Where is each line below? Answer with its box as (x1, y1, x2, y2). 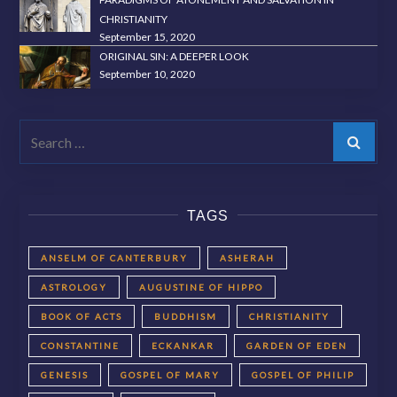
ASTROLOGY (41, 281, 108, 292)
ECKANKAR (152, 339, 215, 351)
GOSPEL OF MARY (121, 369, 221, 380)
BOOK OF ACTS (41, 310, 123, 322)
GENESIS (41, 369, 90, 380)
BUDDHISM (154, 310, 218, 322)
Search (353, 146, 394, 164)
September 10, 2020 (99, 67, 196, 82)
